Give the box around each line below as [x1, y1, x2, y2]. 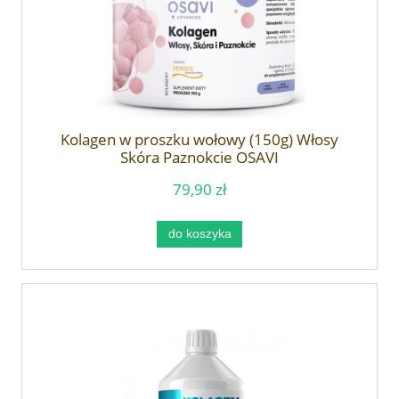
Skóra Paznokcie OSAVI [120, 146, 279, 167]
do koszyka [167, 226, 232, 240]
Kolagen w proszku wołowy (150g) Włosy [61, 128, 338, 150]
